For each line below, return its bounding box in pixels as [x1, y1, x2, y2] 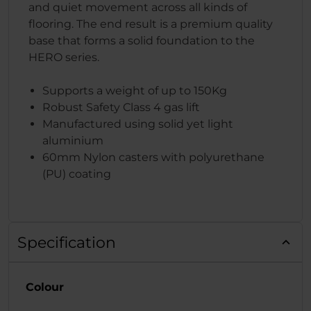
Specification [17, 233, 116, 252]
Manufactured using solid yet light [42, 117, 233, 131]
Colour [26, 280, 64, 294]
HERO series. [28, 51, 99, 65]
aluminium [42, 134, 103, 148]
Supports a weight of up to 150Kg [42, 84, 227, 98]
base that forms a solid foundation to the [28, 34, 255, 48]
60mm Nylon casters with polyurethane [42, 151, 264, 165]
